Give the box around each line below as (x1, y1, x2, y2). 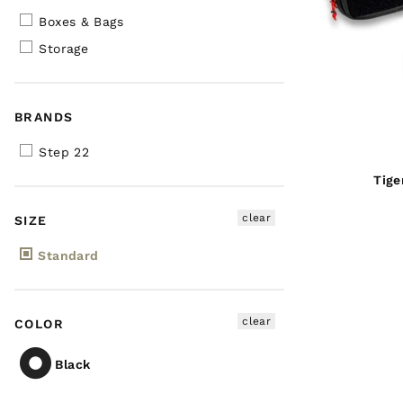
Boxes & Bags (34, 13, 123, 29)
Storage (34, 40, 88, 56)
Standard (34, 247, 99, 263)
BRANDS (14, 109, 74, 124)
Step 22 (34, 144, 89, 159)
